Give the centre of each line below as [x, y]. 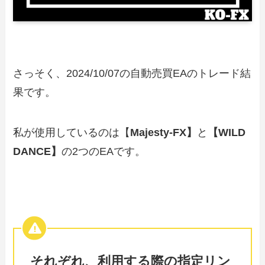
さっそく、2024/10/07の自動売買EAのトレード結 [132, 74]
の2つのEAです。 [104, 151]
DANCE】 [38, 151]
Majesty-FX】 [164, 132]
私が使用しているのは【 [72, 132]
